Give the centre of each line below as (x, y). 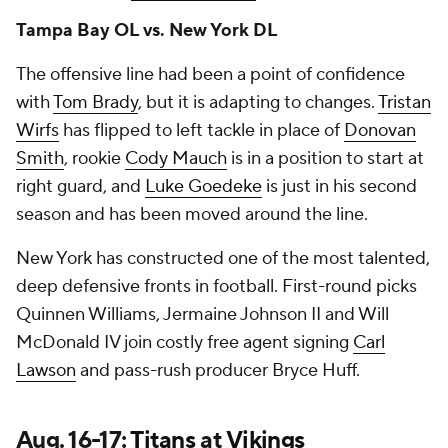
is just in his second (339, 186)
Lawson (46, 370)
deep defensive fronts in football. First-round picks (216, 286)
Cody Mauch (176, 158)
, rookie (94, 158)
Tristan (404, 102)
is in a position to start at (325, 158)
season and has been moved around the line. (194, 214)
